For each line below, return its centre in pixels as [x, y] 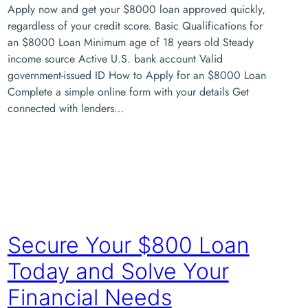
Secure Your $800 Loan [128, 245]
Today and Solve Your [118, 272]
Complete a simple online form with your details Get [128, 91]
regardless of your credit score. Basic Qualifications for [135, 25]
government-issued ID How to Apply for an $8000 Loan [136, 75]
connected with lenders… [65, 108]
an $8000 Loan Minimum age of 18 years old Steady [130, 42]
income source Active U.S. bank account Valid [115, 58]
